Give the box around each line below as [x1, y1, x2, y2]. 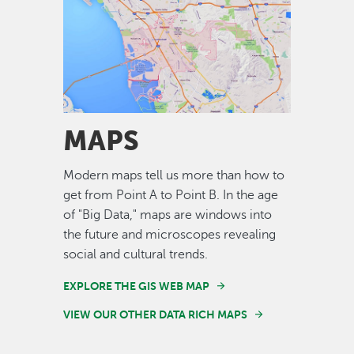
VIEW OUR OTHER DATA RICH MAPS [63, 308, 247, 322]
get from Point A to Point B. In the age [63, 188, 278, 203]
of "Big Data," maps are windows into [63, 208, 272, 223]
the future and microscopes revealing [63, 228, 276, 243]
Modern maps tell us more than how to [63, 168, 284, 183]
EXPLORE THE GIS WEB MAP [63, 280, 209, 293]
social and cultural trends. [63, 247, 208, 262]
